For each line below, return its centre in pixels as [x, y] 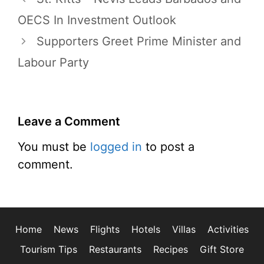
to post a [168, 147]
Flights [105, 229]
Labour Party [53, 62]
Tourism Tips [49, 249]
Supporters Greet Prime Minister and [139, 41]
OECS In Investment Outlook [97, 20]
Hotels [146, 229]
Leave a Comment [69, 121]
